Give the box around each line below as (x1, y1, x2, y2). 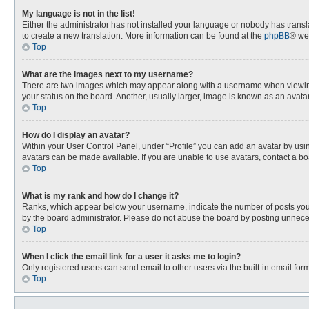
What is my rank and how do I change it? (22, 191, 179, 201)
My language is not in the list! (22, 9, 135, 19)
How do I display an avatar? (22, 130, 130, 140)
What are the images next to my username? (22, 70, 193, 79)
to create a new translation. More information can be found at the (22, 31, 264, 41)
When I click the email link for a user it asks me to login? (22, 252, 241, 261)
